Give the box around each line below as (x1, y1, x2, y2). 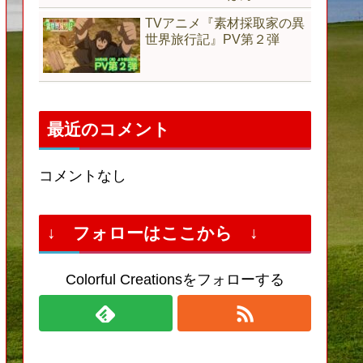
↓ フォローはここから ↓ (47, 224, 258, 243)
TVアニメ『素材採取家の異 (145, 15, 305, 30)
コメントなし (39, 168, 126, 185)
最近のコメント (47, 120, 170, 139)
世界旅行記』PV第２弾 (145, 32, 280, 46)
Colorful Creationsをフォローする (66, 271, 284, 288)
